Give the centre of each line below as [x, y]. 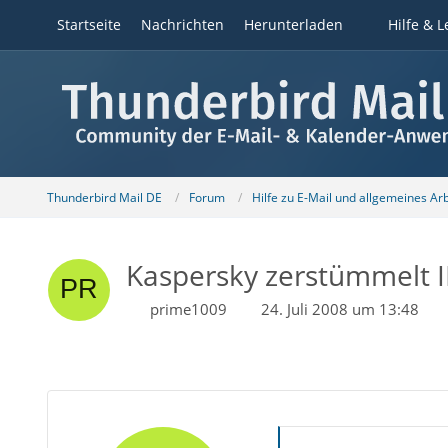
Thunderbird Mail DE [104, 197]
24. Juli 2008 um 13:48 [339, 309]
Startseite [88, 24]
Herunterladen [293, 24]
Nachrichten [182, 24]
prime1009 [188, 309]
